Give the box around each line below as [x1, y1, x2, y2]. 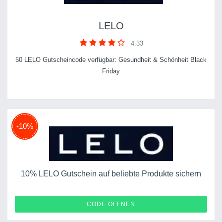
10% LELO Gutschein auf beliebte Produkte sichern [21, 169, 201, 178]
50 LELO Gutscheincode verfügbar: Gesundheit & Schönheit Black [15, 55, 207, 63]
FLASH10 [165, 199, 200, 208]
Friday [102, 67, 120, 75]
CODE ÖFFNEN [87, 200, 135, 208]
